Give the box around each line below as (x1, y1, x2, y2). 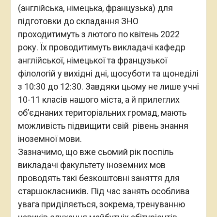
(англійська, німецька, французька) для (17, 3, 173, 14)
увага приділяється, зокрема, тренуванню (17, 199, 185, 210)
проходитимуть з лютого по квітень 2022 (17, 29, 180, 40)
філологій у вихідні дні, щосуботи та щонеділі (17, 68, 199, 79)
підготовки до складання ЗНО (17, 16, 139, 27)
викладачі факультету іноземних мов (17, 160, 166, 170)
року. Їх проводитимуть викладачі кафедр (17, 42, 186, 53)
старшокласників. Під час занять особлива (17, 186, 189, 197)
